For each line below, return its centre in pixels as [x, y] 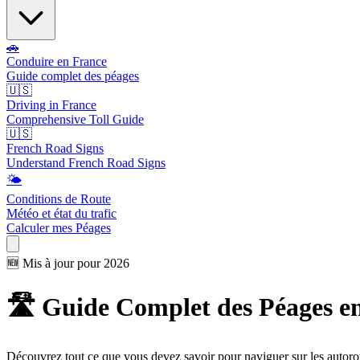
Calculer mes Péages [59, 228]
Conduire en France [57, 61]
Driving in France [51, 105]
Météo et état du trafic [61, 213]
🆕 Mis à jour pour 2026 [68, 263]
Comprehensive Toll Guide [75, 119]
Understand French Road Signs [86, 163]
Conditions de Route [59, 199]
